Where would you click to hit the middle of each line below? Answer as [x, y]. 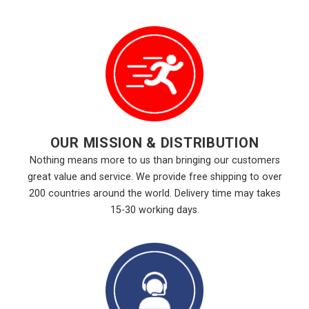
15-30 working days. [154, 210]
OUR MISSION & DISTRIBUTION [154, 143]
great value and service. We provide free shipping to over [154, 177]
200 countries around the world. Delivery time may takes [154, 193]
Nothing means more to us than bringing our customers [154, 160]
